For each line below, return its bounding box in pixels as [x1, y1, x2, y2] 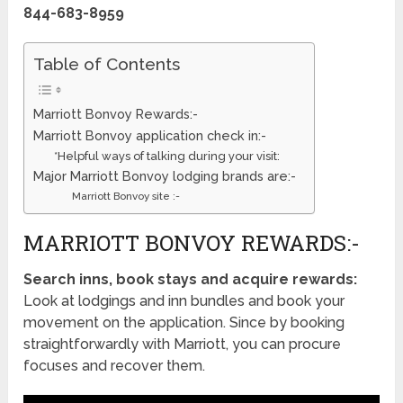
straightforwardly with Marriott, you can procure [23, 336, 342, 354]
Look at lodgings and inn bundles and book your [23, 292, 345, 310]
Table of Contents [33, 54, 181, 75]
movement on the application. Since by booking [23, 314, 345, 332]
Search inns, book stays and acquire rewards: [23, 271, 358, 289]
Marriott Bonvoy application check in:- [33, 128, 267, 144]
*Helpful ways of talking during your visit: [53, 149, 280, 164]
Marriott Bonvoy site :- [72, 190, 181, 203]
